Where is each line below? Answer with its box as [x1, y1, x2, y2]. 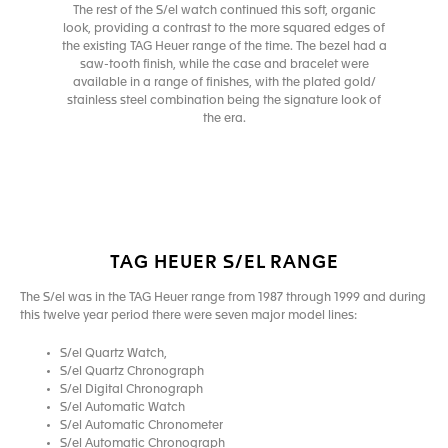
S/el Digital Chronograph [60, 383, 203, 396]
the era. [202, 112, 246, 125]
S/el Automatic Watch [60, 401, 185, 414]
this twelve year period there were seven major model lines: [20, 309, 357, 322]
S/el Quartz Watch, [60, 347, 167, 360]
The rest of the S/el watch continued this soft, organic [72, 4, 376, 17]
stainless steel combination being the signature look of [67, 94, 381, 107]
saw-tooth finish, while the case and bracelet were [79, 58, 369, 71]
